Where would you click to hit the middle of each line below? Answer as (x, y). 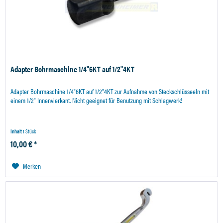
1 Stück (30, 131)
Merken (32, 166)
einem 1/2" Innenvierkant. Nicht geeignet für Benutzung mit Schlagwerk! (97, 100)
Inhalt (17, 131)
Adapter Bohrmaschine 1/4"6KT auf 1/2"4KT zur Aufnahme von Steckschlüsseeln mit (110, 91)
